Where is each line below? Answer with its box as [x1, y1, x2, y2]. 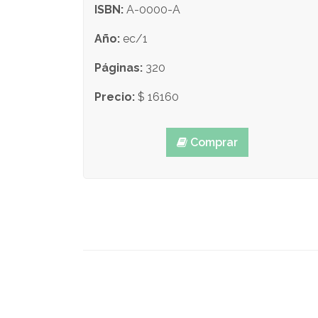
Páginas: [94, 61, 143, 75]
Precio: [94, 90, 135, 104]
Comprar [187, 136, 238, 150]
